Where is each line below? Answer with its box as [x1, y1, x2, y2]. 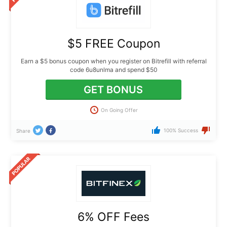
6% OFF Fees [78, 210, 149, 224]
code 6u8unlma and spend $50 [69, 66, 158, 74]
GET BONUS [84, 84, 143, 96]
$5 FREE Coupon [67, 36, 160, 51]
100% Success [163, 127, 198, 134]
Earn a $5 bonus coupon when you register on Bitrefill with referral [20, 57, 207, 65]
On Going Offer [101, 106, 138, 113]
